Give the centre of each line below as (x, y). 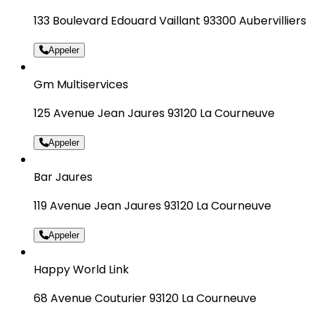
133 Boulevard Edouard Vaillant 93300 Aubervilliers (170, 20)
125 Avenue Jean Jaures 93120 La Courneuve (154, 113)
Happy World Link (81, 269)
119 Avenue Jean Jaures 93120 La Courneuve (152, 205)
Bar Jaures (63, 177)
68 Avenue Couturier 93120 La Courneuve (145, 298)
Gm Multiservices (81, 84)
